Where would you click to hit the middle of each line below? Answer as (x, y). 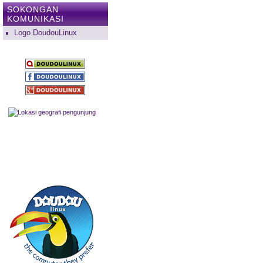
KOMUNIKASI (35, 19)
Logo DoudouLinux (45, 33)
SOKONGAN (33, 10)
